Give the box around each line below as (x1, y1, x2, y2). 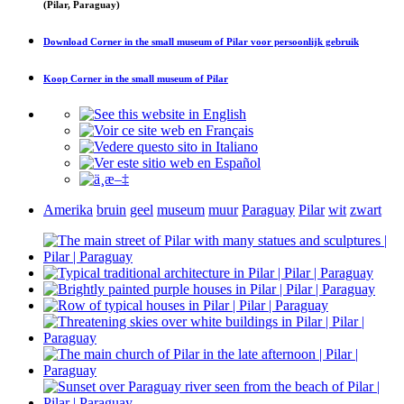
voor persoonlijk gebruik (248, 35, 359, 47)
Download (43, 35, 90, 47)
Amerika (43, 201, 93, 217)
